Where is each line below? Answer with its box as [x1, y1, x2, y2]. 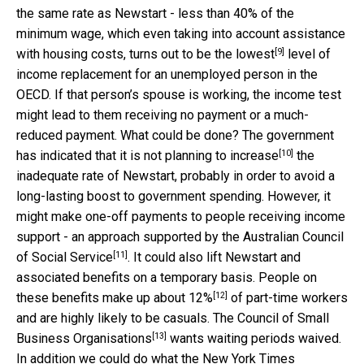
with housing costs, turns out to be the [16, 46, 236, 63]
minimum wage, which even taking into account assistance [16, 26, 345, 42]
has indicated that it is [16, 148, 144, 164]
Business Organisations [16, 331, 152, 347]
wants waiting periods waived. [167, 331, 341, 347]
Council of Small [237, 310, 329, 327]
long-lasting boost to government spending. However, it [16, 188, 331, 205]
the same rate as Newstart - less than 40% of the [16, 6, 294, 22]
